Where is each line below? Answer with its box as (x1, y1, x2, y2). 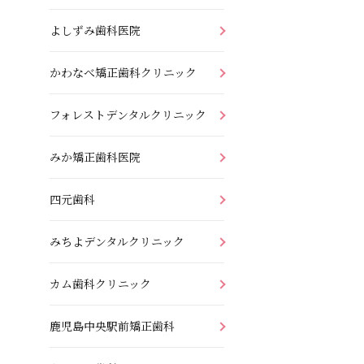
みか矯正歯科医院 (50, 148, 141, 165)
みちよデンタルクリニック (50, 232, 184, 249)
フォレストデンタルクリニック (50, 106, 206, 123)
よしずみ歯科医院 (50, 21, 141, 38)
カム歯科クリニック (50, 275, 151, 292)
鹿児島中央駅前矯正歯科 (50, 317, 175, 334)
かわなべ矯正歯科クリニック (50, 63, 197, 80)
